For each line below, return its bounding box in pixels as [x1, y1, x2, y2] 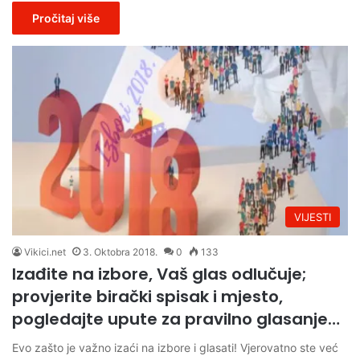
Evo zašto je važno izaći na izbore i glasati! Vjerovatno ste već [12, 340, 338, 354]
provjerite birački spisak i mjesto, [12, 284, 283, 308]
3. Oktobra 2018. [83, 245, 157, 258]
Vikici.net [24, 245, 66, 258]
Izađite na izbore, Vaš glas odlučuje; [12, 262, 307, 285]
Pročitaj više [32, 11, 100, 26]
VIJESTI [294, 210, 331, 223]
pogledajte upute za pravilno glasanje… [12, 307, 340, 330]
